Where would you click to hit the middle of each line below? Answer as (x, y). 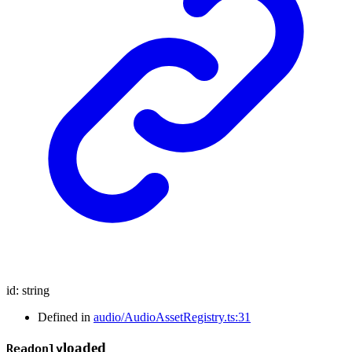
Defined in (66, 317)
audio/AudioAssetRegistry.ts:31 (172, 317)
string (36, 290)
